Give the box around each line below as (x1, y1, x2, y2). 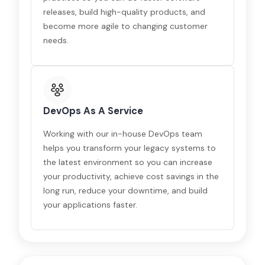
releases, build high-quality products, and (43, 7, 206, 17)
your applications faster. (43, 199, 138, 210)
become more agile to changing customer (43, 21, 208, 31)
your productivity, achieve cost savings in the (43, 171, 219, 182)
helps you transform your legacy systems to (43, 143, 216, 153)
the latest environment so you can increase (43, 157, 213, 167)
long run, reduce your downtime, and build (43, 185, 208, 196)
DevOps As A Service (43, 105, 144, 117)
